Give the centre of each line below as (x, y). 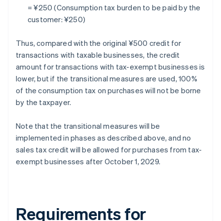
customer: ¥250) (56, 19)
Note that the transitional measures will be (88, 126)
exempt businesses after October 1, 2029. (88, 162)
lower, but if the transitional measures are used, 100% (107, 79)
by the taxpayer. (44, 102)
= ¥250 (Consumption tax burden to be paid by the (114, 8)
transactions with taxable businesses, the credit (98, 55)
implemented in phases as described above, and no (104, 138)
